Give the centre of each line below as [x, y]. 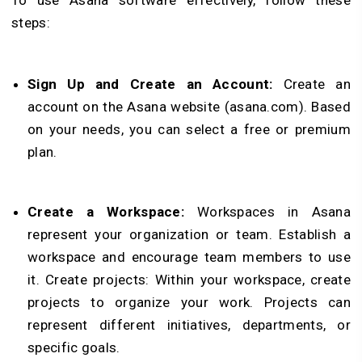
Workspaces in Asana [274, 212]
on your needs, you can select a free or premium [189, 130]
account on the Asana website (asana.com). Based [189, 107]
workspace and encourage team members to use [189, 257]
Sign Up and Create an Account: [156, 84]
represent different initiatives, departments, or [189, 325]
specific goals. [74, 348]
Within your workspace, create [253, 280]
